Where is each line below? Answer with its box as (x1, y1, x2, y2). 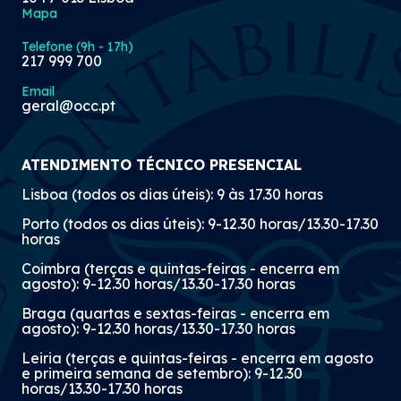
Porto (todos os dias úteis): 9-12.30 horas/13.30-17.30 (21, 215, 379, 233)
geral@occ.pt (21, 97, 115, 115)
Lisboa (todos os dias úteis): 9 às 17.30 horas (21, 185, 323, 203)
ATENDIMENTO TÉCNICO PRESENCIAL (21, 156, 302, 174)
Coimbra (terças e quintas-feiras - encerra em (21, 260, 339, 277)
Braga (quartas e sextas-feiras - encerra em (21, 304, 329, 322)
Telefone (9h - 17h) (21, 38, 133, 55)
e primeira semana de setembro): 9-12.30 (21, 364, 303, 382)
